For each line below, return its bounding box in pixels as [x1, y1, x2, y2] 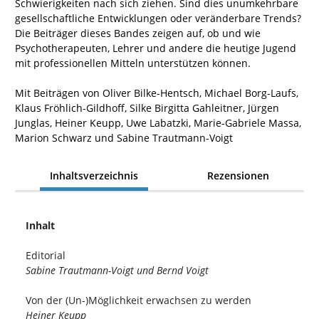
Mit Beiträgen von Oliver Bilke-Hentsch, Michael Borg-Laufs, [15, 86, 298, 100]
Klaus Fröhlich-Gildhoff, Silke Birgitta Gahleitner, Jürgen [15, 101, 279, 115]
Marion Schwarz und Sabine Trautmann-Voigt [15, 131, 233, 145]
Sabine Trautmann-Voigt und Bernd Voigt [26, 263, 209, 278]
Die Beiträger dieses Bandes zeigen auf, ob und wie [15, 26, 261, 41]
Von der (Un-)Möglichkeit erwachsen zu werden [26, 293, 251, 308]
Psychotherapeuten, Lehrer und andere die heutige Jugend [15, 41, 296, 56]
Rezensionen [207, 168, 270, 182]
